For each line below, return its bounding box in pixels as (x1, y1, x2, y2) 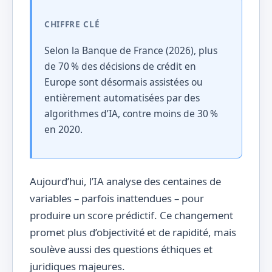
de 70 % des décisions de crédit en (44, 59, 196, 73)
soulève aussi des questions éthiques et (30, 242, 212, 257)
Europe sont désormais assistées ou (44, 75, 203, 89)
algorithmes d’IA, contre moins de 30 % (44, 106, 218, 120)
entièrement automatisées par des (44, 90, 200, 104)
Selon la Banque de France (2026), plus (44, 43, 217, 57)
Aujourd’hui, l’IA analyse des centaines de (30, 174, 221, 189)
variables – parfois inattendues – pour (30, 191, 204, 206)
